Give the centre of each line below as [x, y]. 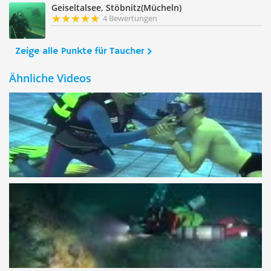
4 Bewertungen [130, 18]
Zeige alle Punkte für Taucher [80, 51]
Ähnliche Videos [50, 78]
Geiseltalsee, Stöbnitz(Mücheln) [116, 8]
